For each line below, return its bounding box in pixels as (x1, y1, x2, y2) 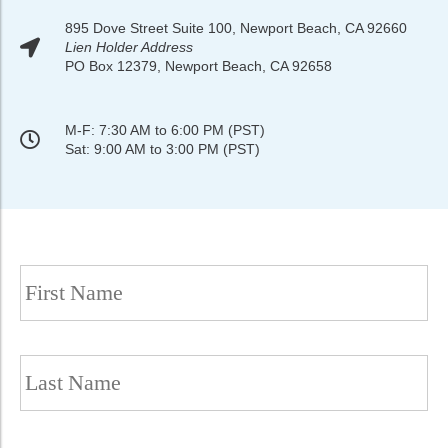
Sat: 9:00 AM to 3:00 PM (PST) (65, 141, 260, 157)
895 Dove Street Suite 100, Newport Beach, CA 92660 (65, 20, 407, 36)
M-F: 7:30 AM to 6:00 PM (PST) (65, 122, 265, 138)
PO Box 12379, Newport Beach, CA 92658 (65, 58, 332, 74)
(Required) (83, 251, 185, 279)
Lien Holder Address (65, 39, 193, 55)
